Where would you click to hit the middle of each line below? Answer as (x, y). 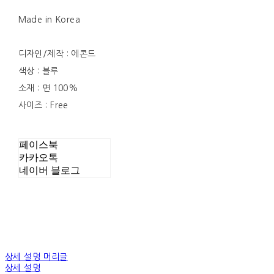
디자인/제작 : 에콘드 (57, 54)
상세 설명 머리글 (36, 257)
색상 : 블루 (38, 71)
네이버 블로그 (49, 171)
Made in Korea (49, 20)
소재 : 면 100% (48, 88)
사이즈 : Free (43, 106)
